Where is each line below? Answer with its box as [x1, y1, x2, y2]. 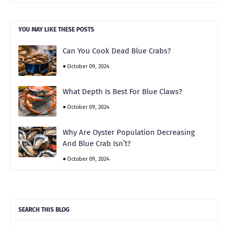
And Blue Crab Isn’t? [63, 138, 131, 148]
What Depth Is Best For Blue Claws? [63, 87, 182, 96]
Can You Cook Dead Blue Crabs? [63, 46, 171, 55]
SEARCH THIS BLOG [18, 206, 70, 213]
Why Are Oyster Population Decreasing [63, 127, 195, 137]
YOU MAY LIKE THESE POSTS [18, 25, 94, 33]
